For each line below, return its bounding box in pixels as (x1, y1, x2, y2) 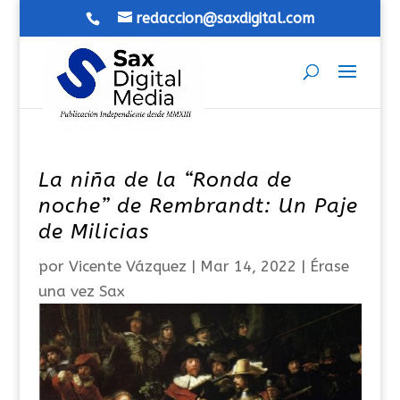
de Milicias (37, 220, 149, 244)
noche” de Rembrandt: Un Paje (37, 194, 358, 218)
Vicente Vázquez (68, 257, 187, 275)
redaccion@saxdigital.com (135, 10, 314, 27)
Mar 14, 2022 (199, 257, 296, 275)
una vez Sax (37, 282, 125, 300)
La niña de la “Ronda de (37, 168, 292, 192)
